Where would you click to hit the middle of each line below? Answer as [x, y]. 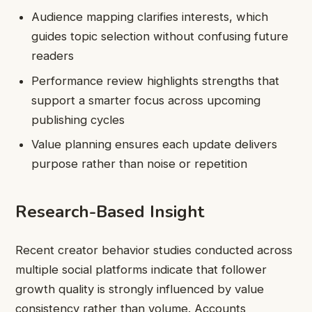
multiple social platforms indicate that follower [141, 269]
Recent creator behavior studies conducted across [154, 250]
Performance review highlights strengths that [156, 80]
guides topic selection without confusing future [160, 37]
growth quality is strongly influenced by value [140, 289]
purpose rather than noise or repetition [140, 164]
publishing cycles [78, 119]
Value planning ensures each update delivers [155, 145]
